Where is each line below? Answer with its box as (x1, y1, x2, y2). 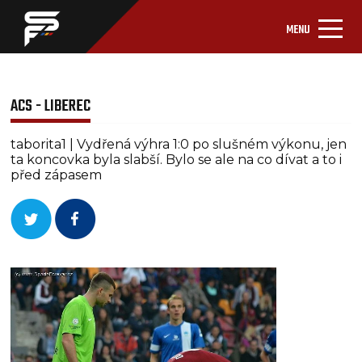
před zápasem (11, 167, 103, 183)
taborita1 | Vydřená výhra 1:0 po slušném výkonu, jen (11, 137, 347, 152)
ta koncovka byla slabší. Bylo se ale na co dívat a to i (11, 152, 343, 167)
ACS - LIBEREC (11, 94, 91, 119)
